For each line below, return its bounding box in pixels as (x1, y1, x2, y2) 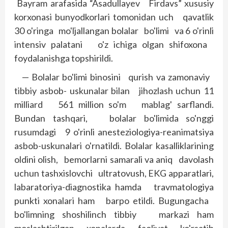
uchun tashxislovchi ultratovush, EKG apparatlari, (14, 167, 214, 179)
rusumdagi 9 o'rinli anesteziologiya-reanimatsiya (14, 126, 214, 137)
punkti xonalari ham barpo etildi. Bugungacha (14, 195, 214, 206)
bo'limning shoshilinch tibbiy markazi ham (14, 209, 214, 220)
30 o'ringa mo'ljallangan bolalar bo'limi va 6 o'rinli (14, 25, 214, 36)
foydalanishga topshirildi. (14, 52, 113, 64)
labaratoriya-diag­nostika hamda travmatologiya (14, 181, 214, 192)
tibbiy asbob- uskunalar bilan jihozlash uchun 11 (14, 85, 214, 96)
